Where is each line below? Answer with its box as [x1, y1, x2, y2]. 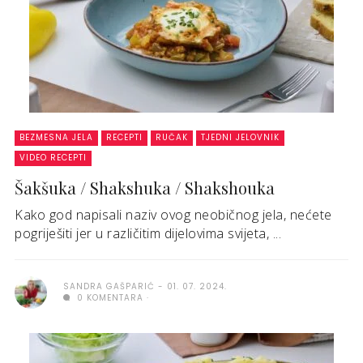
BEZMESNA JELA [19, 131, 93, 144]
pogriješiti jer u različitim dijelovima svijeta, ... [15, 224, 281, 243]
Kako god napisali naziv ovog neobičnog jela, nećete [15, 206, 332, 224]
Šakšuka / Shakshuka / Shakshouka [15, 177, 275, 199]
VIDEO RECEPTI [19, 152, 87, 164]
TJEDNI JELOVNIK [201, 131, 280, 144]
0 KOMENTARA [74, 292, 143, 305]
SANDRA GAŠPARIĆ [63, 280, 155, 293]
